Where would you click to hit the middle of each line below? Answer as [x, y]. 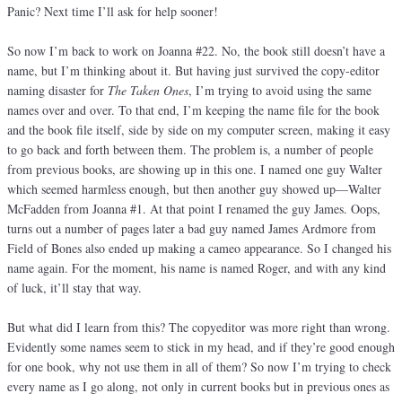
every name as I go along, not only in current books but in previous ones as [198, 387]
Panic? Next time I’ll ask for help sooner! [113, 12]
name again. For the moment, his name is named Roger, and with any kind [197, 268]
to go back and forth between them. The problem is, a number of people [190, 150]
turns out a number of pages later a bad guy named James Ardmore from [192, 229]
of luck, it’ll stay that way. [74, 288]
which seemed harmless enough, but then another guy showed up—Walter [194, 189]
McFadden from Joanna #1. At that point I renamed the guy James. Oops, [194, 209]
